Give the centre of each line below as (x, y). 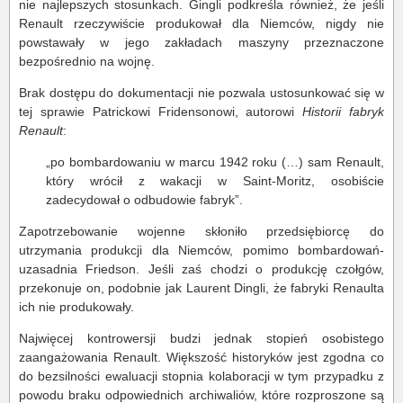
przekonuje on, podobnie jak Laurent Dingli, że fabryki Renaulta (201, 288)
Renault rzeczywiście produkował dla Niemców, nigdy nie (201, 23)
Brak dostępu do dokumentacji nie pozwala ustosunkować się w (201, 93)
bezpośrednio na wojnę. (87, 61)
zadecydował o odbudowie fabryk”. (144, 200)
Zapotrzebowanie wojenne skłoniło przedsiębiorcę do (201, 231)
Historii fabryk (344, 112)
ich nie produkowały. (76, 307)
